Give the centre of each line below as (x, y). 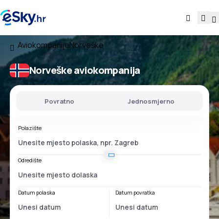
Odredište (30, 160)
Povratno (60, 101)
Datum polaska (37, 192)
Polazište (30, 128)
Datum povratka (135, 192)
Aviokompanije (44, 45)
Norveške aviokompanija (85, 70)
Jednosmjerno (151, 101)
